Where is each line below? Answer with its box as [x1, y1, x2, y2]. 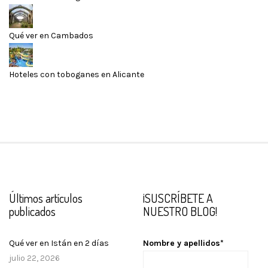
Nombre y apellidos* [143, 238, 224, 249]
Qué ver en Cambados [9, 31, 93, 41]
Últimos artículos [9, 190, 83, 206]
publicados [9, 203, 56, 220]
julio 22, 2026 [9, 253, 60, 264]
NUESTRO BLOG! [143, 203, 217, 220]
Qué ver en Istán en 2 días [9, 238, 109, 249]
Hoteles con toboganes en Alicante [9, 69, 144, 80]
